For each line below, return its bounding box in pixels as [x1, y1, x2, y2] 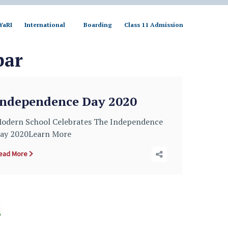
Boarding [83, 20, 112, 28]
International [24, 20, 65, 28]
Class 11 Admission [124, 20, 183, 28]
